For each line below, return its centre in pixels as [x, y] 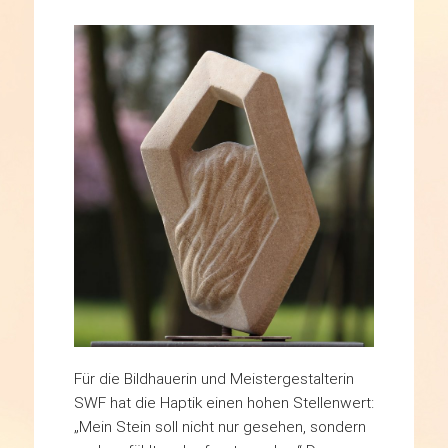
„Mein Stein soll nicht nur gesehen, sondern [219, 426]
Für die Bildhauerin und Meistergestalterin [213, 378]
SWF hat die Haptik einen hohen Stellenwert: [223, 402]
